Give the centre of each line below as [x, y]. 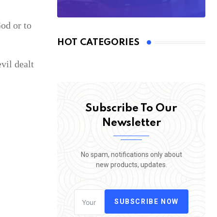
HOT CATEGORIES [98, 43]
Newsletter [131, 123]
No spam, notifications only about [131, 155]
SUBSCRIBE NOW [147, 201]
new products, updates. [131, 165]
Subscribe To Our [131, 109]
